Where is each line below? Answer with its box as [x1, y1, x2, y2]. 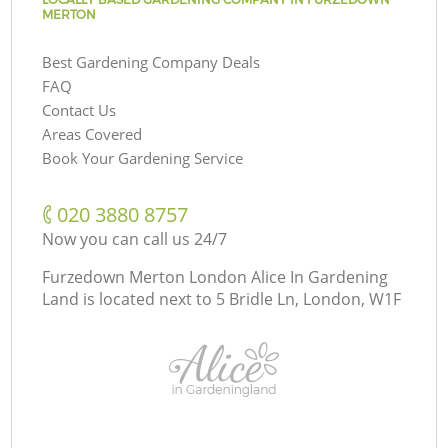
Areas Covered [42, 123, 143, 144]
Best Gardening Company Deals [42, 51, 261, 72]
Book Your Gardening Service [42, 147, 244, 168]
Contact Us [42, 99, 117, 120]
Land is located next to [42, 287, 213, 310]
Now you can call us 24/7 [42, 227, 228, 250]
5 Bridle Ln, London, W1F [216, 287, 402, 310]
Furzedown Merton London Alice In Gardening [42, 265, 389, 288]
